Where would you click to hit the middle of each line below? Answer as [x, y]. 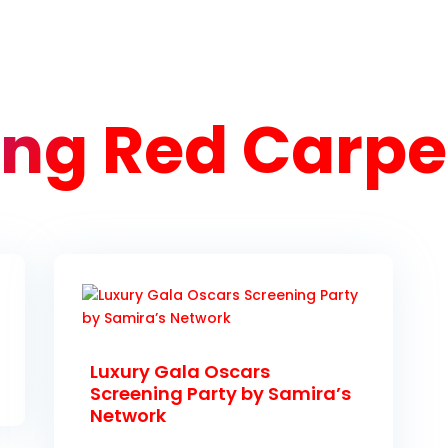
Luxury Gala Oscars [180, 372]
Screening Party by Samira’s [221, 394]
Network [128, 416]
